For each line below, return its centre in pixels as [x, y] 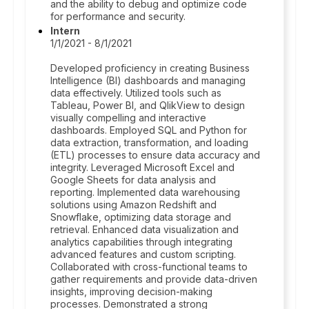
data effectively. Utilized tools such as [136, 93]
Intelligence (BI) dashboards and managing [148, 80]
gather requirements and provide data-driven [154, 279]
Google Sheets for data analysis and [133, 180]
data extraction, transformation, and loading [149, 142]
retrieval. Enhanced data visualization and [144, 229]
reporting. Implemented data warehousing [145, 192]
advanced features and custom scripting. [143, 254]
